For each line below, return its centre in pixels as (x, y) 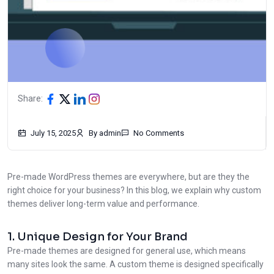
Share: (30, 98)
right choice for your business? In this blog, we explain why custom (134, 191)
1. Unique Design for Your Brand (98, 237)
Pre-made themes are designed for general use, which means (127, 251)
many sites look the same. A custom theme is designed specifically (135, 265)
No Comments (158, 133)
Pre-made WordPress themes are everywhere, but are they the (128, 177)
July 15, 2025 (53, 133)
